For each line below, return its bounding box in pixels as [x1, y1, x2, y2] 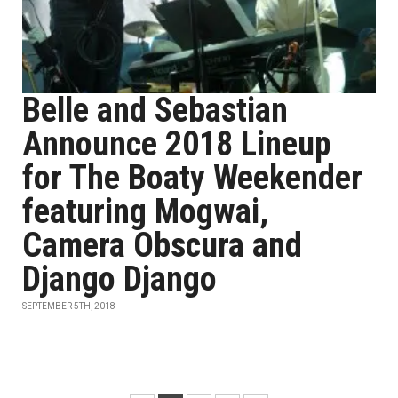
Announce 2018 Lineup [22, 124, 330, 163]
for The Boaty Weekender [22, 158, 362, 197]
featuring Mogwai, [22, 192, 268, 231]
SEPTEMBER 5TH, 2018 [22, 301, 115, 311]
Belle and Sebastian [22, 91, 288, 130]
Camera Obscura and [22, 226, 302, 265]
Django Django [22, 259, 217, 298]
